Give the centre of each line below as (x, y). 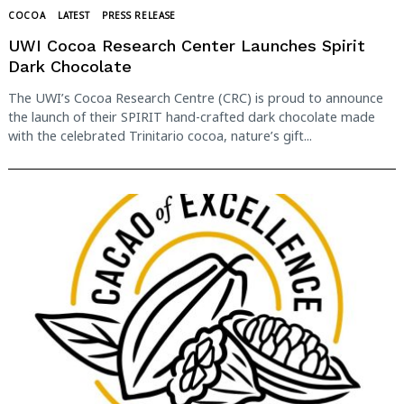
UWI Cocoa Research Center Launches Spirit (187, 45)
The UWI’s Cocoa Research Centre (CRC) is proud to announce (196, 98)
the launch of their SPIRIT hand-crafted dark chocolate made (192, 117)
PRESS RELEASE (139, 16)
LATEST (74, 16)
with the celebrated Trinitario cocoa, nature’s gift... (160, 136)
